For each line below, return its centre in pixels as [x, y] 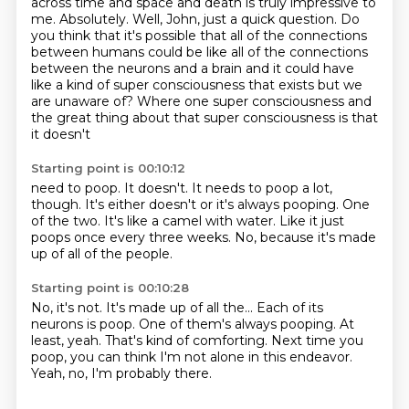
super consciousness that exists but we [237, 85]
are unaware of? [84, 101]
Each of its [289, 308]
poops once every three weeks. [132, 237]
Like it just [311, 221]
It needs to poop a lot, [262, 188]
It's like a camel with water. [191, 221]
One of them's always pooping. [239, 324]
